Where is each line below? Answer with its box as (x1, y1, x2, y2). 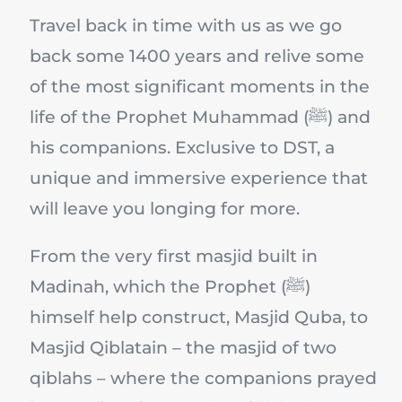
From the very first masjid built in (30, 246, 318, 267)
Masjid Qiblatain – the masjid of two (30, 337, 336, 359)
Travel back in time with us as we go (30, 15, 342, 37)
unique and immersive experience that (30, 168, 368, 189)
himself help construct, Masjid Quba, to (30, 307, 368, 328)
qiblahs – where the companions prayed (30, 368, 377, 389)
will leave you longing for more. (30, 198, 300, 220)
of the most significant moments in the (30, 76, 370, 98)
